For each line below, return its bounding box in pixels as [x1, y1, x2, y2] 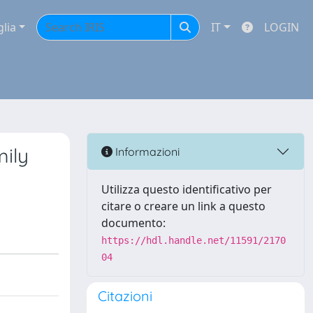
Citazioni [98, 287, 152, 305]
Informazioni [112, 144, 180, 159]
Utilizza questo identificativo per [101, 182, 272, 197]
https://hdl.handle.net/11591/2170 [101, 235, 286, 246]
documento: [101, 215, 166, 231]
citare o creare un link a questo [101, 198, 265, 214]
